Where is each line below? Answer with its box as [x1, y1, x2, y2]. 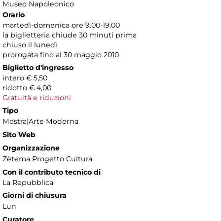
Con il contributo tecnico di [2, 168, 101, 177]
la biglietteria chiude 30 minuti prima [2, 31, 137, 40]
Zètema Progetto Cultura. [2, 154, 94, 164]
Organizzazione [2, 144, 60, 153]
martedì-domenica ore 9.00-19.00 [2, 21, 120, 30]
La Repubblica [2, 178, 53, 187]
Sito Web [2, 130, 36, 140]
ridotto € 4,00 [2, 83, 51, 93]
